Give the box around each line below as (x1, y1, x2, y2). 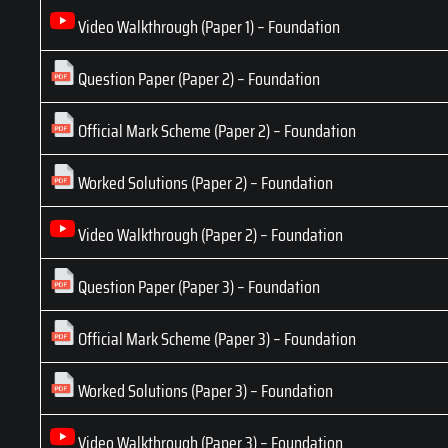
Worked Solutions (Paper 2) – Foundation (75, 169, 333, 198)
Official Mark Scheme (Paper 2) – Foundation (75, 117, 356, 146)
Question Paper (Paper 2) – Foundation (75, 65, 320, 94)
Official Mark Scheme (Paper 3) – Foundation (75, 325, 356, 354)
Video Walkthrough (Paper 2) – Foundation (75, 221, 343, 250)
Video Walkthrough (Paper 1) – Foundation (75, 13, 340, 42)
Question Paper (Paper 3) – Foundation (75, 273, 320, 302)
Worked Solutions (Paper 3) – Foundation (75, 377, 333, 406)
